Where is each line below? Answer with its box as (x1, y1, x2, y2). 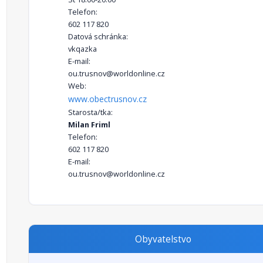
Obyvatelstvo (134, 233, 191, 245)
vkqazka (68, 43, 97, 54)
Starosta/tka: (68, 107, 113, 117)
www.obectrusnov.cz (68, 93, 147, 104)
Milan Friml (68, 119, 110, 130)
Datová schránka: (68, 31, 128, 42)
